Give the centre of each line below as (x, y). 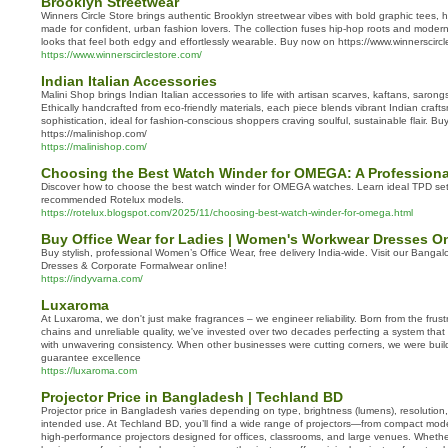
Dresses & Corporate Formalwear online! (134, 265)
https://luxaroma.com (89, 370)
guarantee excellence (91, 357)
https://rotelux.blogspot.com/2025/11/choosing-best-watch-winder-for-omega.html (227, 212)
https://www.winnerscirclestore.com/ (121, 54)
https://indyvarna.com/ (92, 278)
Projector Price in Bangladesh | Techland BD (192, 397)
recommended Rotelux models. (112, 199)
